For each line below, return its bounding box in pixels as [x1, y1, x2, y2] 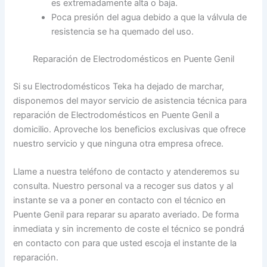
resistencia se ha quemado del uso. [51, 26, 194, 38]
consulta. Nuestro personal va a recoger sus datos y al [13, 181, 234, 192]
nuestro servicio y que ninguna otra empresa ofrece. [13, 138, 224, 150]
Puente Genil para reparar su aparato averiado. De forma [13, 209, 240, 221]
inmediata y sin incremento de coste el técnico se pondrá [13, 223, 245, 235]
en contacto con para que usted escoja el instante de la [13, 238, 237, 249]
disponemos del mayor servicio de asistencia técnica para [13, 95, 247, 107]
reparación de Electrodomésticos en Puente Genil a [13, 110, 220, 121]
